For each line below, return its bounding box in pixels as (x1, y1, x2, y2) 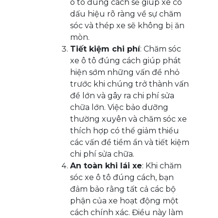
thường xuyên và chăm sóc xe (70, 114, 187, 124)
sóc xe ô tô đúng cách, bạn (70, 173, 174, 182)
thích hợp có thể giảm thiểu (70, 126, 179, 136)
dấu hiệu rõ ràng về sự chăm (70, 9, 181, 19)
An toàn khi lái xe (70, 161, 142, 171)
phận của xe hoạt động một (70, 196, 179, 206)
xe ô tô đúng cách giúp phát (70, 56, 181, 66)
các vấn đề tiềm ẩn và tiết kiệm (70, 138, 189, 147)
